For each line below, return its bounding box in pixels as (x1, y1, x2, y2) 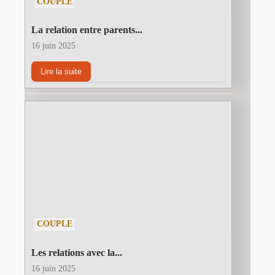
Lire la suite (41, 67, 82, 77)
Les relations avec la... (31, 247, 122, 258)
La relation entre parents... (31, 25, 142, 36)
